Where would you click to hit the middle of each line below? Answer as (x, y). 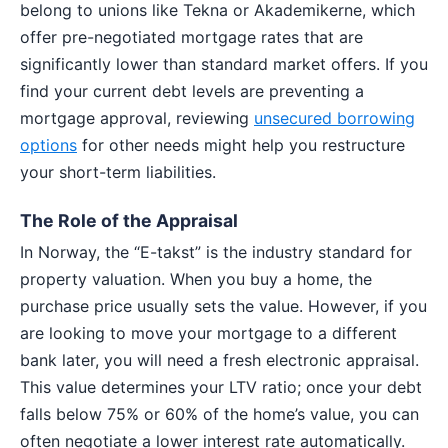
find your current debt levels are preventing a (192, 90)
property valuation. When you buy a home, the (196, 278)
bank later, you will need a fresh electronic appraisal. (219, 359)
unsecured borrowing (334, 117)
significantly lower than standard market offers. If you (224, 63)
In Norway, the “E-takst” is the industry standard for (216, 251)
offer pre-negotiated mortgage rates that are (191, 36)
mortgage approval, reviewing (137, 117)
